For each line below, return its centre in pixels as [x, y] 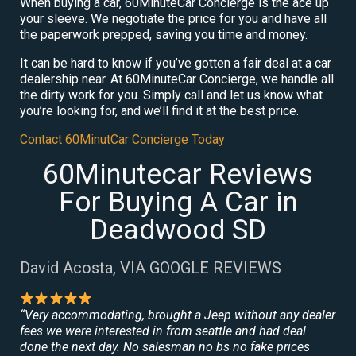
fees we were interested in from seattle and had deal [163, 331]
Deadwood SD [178, 230]
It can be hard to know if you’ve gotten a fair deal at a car [176, 63]
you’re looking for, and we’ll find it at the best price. [159, 110]
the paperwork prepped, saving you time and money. [164, 34]
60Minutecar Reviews [178, 174]
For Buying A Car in [178, 202]
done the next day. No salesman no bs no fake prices [165, 346]
